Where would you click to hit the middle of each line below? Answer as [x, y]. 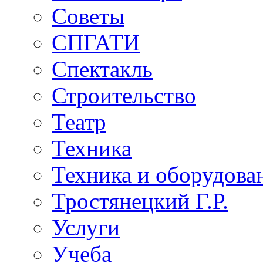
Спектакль [102, 69]
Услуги [86, 228]
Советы [88, 16]
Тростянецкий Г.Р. [140, 201]
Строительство [124, 96]
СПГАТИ [96, 43]
